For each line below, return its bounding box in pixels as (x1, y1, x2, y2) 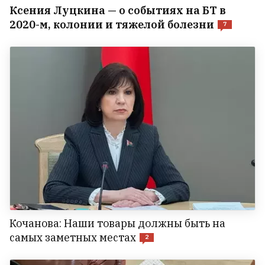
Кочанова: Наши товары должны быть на (9, 216, 225, 231)
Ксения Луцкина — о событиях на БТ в (9, 4, 226, 18)
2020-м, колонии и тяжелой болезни (9, 18, 214, 32)
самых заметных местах (9, 231, 136, 245)
